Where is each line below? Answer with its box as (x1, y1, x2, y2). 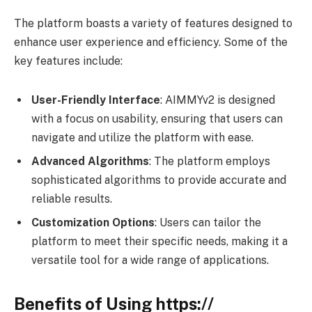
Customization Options (31, 215, 155, 229)
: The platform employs (149, 154, 270, 168)
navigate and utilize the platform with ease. (31, 130, 253, 144)
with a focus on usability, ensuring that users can (31, 111, 283, 125)
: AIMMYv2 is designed (160, 93, 275, 107)
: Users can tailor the (155, 215, 261, 229)
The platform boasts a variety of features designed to (14, 16, 292, 30)
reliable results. (31, 192, 112, 205)
